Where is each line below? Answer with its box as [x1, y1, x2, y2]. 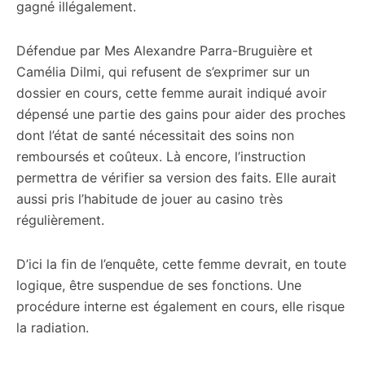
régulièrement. [16, 212, 104, 228]
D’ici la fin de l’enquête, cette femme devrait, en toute [16, 256, 346, 272]
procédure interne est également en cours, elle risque [16, 298, 345, 314]
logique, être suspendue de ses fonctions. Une [16, 277, 301, 293]
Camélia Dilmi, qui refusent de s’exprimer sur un [16, 64, 310, 80]
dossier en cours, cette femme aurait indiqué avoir [16, 85, 327, 101]
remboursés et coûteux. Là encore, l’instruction [16, 148, 306, 165]
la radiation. [16, 319, 89, 336]
